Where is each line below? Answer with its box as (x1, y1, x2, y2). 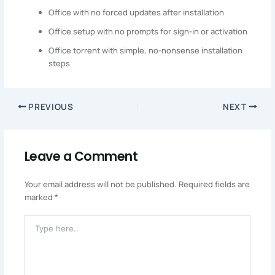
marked (24, 191, 55, 203)
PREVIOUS (26, 101, 74, 112)
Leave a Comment (24, 148, 138, 166)
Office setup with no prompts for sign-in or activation (48, 25, 248, 37)
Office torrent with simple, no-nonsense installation (48, 44, 243, 56)
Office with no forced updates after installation (48, 6, 225, 18)
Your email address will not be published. (24, 178, 177, 190)
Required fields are (178, 178, 250, 190)
